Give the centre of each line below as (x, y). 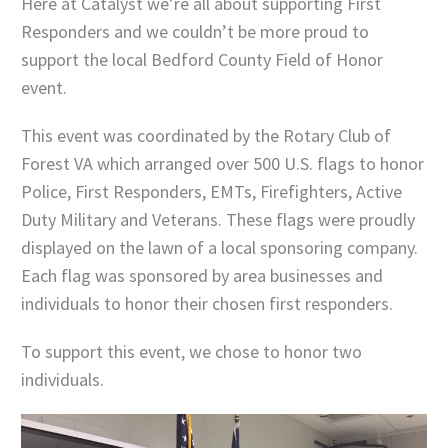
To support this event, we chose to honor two (191, 351)
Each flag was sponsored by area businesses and (202, 275)
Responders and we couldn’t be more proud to (195, 32)
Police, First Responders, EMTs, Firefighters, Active (211, 191)
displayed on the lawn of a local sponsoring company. (219, 247)
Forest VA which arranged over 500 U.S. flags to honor (222, 163)
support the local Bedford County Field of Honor (202, 60)
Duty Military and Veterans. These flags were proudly (218, 219)
